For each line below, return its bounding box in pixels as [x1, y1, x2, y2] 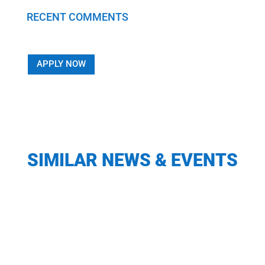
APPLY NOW [36, 59, 86, 70]
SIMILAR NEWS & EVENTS [27, 149, 238, 170]
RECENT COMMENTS [26, 11, 128, 24]
